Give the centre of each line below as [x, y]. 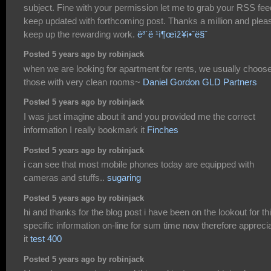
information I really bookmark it [85, 129]
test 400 [46, 238]
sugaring [124, 177]
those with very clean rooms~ [83, 82]
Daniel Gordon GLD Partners [200, 82]
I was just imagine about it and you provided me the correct [139, 116]
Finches [163, 129]
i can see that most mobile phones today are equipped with [139, 164]
